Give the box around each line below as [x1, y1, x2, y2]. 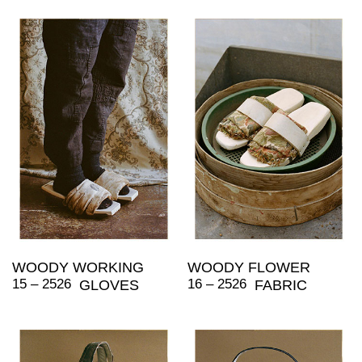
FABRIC [254, 276, 307, 293]
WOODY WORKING [12, 259, 144, 276]
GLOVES [79, 276, 139, 293]
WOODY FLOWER [187, 259, 310, 276]
